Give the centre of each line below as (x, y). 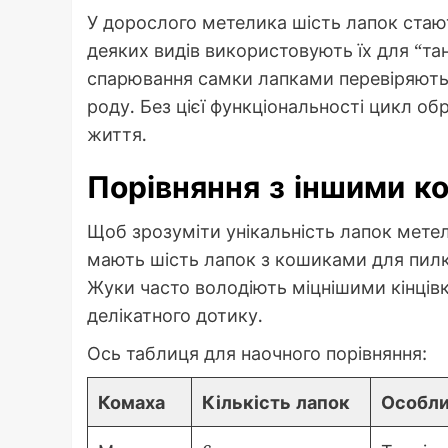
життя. (117, 133)
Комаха (131, 401)
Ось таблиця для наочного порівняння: (257, 352)
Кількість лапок (276, 401)
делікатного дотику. (175, 314)
